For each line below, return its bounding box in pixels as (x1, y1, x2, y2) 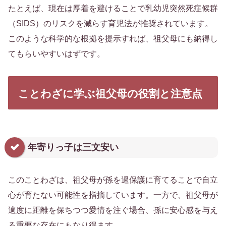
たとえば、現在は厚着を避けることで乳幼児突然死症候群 (8, 4, 218, 13)
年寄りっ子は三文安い (28, 142, 119, 152)
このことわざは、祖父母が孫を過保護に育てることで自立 (8, 175, 218, 184)
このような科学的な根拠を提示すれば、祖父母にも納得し (8, 34, 218, 43)
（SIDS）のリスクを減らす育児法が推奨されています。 (8, 19, 213, 28)
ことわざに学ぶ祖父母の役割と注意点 (18, 87, 202, 99)
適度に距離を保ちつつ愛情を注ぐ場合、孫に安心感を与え (8, 205, 218, 214)
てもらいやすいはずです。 (8, 49, 105, 58)
